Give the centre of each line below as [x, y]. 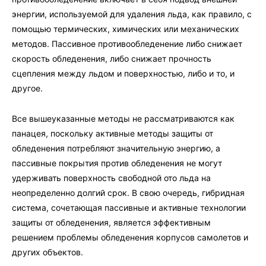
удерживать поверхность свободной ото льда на [111, 178]
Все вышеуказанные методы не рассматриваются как [123, 118]
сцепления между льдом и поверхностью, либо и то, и [123, 73]
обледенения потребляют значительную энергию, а [116, 148]
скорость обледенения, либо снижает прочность [112, 58]
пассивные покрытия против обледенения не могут [117, 163]
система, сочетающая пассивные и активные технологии [129, 207]
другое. [27, 88]
